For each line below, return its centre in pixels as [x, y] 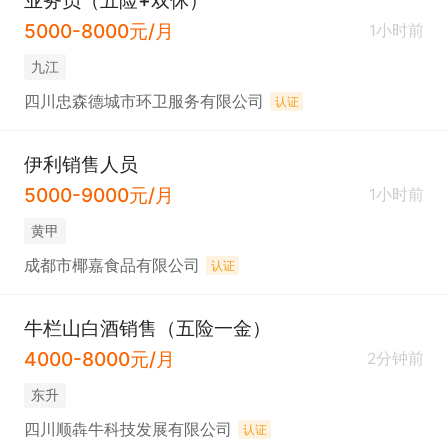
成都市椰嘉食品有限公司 [111, 265]
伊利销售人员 [80, 164]
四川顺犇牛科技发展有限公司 [127, 430]
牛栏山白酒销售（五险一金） [147, 328]
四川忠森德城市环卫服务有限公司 [143, 101]
